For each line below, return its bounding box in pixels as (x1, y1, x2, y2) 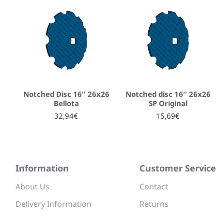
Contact (139, 181, 168, 192)
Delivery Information (15, 199, 92, 209)
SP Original (148, 98, 187, 108)
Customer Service (139, 162, 216, 174)
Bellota (53, 98, 79, 108)
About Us (15, 181, 49, 192)
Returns (139, 199, 169, 209)
